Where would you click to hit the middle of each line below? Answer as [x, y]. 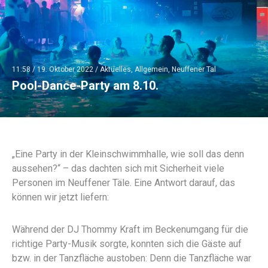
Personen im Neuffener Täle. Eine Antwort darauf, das [124, 182]
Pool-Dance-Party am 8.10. [85, 85]
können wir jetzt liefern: [60, 197]
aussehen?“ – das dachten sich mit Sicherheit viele [118, 168]
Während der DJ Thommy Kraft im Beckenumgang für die [130, 229]
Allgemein [151, 69]
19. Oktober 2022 [65, 69]
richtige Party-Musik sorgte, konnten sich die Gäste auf [127, 243]
